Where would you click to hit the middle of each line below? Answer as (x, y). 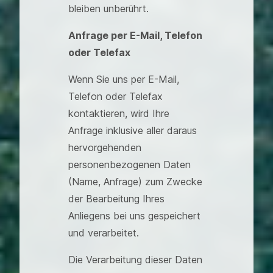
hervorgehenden (105, 147)
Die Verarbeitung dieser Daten (135, 260)
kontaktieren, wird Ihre (119, 113)
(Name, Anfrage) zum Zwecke (135, 182)
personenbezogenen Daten (129, 165)
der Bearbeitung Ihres (116, 199)
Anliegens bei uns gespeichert (134, 216)
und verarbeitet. (104, 233)
